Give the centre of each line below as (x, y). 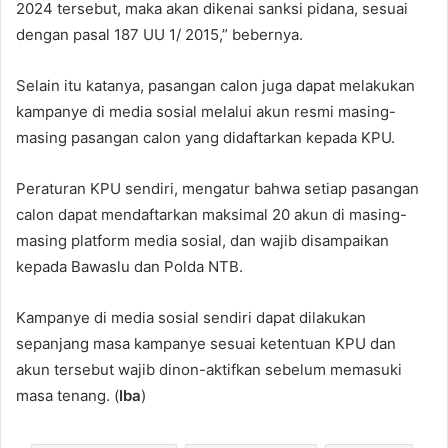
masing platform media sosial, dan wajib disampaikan (202, 240)
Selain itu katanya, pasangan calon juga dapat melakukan (215, 85)
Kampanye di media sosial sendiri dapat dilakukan (191, 317)
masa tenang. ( (67, 395)
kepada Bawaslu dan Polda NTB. (129, 266)
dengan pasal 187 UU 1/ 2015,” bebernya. (159, 34)
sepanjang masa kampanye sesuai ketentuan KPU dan (206, 343)
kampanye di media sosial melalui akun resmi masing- (206, 111)
